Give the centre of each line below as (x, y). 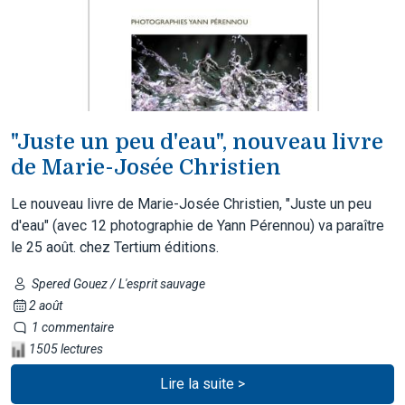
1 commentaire (71, 327)
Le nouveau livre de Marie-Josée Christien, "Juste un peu (191, 203)
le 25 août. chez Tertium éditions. (115, 247)
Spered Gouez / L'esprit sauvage (117, 283)
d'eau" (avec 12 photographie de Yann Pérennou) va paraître (198, 225)
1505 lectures (65, 348)
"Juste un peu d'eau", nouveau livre (197, 141)
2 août (45, 305)
